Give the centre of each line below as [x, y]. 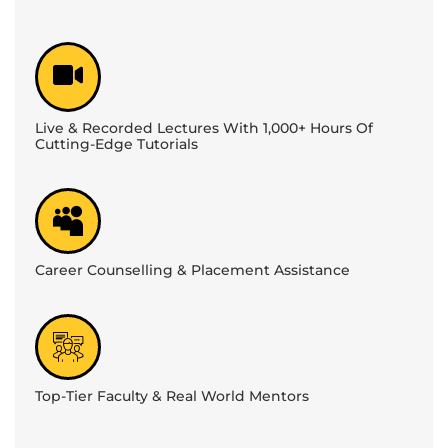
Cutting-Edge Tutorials [116, 144]
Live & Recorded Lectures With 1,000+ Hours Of [204, 128]
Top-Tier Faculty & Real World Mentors [172, 396]
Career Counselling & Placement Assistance [192, 270]
